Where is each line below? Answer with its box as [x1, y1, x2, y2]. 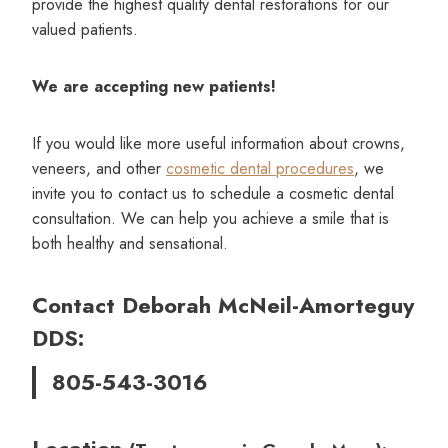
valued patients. [32, 17, 138, 41]
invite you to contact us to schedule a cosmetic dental [32, 181, 394, 205]
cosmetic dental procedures [166, 156, 354, 180]
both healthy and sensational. [32, 231, 228, 255]
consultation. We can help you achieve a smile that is [32, 206, 389, 230]
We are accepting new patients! [32, 74, 276, 98]
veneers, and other [32, 156, 166, 180]
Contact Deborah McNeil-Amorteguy [32, 288, 414, 321]
